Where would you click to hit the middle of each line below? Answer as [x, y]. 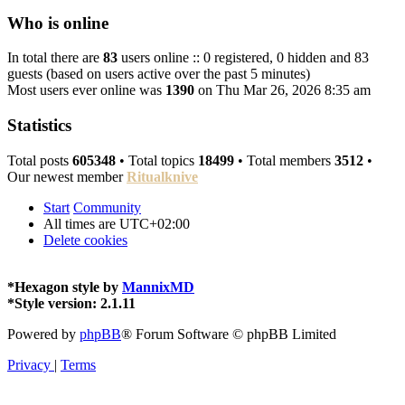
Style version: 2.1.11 [75, 303]
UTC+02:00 [155, 223]
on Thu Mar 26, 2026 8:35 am [283, 90]
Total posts [40, 160]
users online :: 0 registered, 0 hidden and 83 [243, 58]
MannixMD [158, 287]
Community [107, 207]
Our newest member [67, 176]
